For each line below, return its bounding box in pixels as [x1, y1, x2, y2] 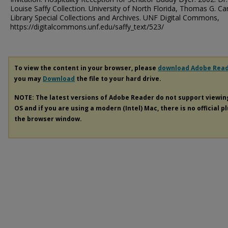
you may [14, 74, 43, 83]
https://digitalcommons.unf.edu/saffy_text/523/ [10, 22, 164, 32]
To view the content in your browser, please [14, 64, 158, 72]
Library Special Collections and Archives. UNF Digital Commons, [10, 13, 219, 22]
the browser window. [14, 114, 82, 123]
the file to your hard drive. [75, 74, 161, 83]
